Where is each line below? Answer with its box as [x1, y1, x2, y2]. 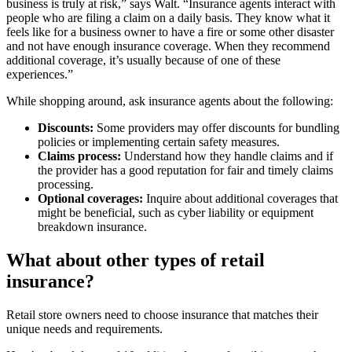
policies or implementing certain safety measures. [38, 134, 280, 148]
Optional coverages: [38, 191, 143, 205]
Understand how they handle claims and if [121, 148, 333, 163]
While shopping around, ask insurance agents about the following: [6, 93, 333, 108]
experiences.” [6, 67, 73, 81]
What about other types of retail [6, 249, 265, 270]
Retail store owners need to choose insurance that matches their [6, 307, 318, 321]
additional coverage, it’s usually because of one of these [6, 53, 280, 67]
